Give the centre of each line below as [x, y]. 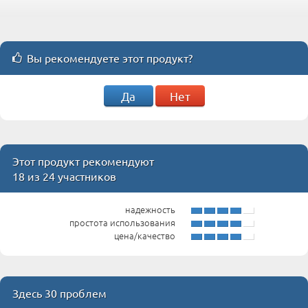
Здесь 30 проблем [59, 293]
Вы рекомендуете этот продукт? [110, 58]
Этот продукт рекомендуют [83, 161]
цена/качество [145, 235]
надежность [151, 209]
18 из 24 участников [64, 176]
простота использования [123, 222]
